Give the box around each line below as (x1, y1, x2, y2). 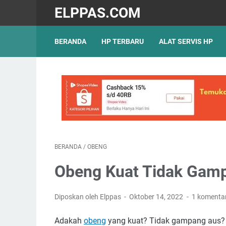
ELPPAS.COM (54, 4, 141, 21)
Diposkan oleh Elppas (54, 193, 123, 201)
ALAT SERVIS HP (159, 37, 213, 45)
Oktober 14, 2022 (129, 193, 185, 201)
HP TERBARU (101, 37, 144, 45)
